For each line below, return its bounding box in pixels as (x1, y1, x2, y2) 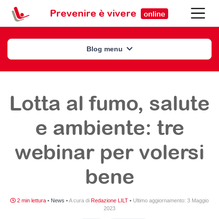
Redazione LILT (91, 197, 128, 203)
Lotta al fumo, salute (9, 91, 210, 115)
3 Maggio (187, 197, 209, 203)
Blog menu (87, 45, 125, 53)
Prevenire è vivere (50, 7, 139, 19)
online (144, 9, 165, 18)
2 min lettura (16, 197, 46, 203)
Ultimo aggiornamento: (133, 197, 187, 203)
